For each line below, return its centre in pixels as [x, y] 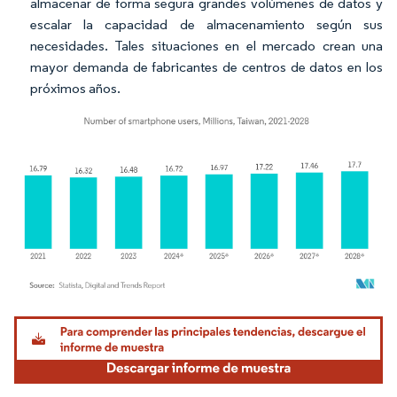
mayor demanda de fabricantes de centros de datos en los [206, 67]
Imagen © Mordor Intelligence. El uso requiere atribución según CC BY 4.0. [191, 318]
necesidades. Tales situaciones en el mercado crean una [206, 46]
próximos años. [75, 88]
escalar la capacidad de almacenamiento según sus [206, 24]
